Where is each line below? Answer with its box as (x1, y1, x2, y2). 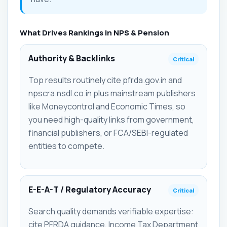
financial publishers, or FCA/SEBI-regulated (28, 127, 188, 138)
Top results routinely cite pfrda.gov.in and (28, 74, 182, 86)
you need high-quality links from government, (28, 113, 194, 125)
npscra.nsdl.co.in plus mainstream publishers (28, 87, 196, 99)
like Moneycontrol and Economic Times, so (28, 100, 185, 112)
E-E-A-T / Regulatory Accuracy (28, 183, 151, 195)
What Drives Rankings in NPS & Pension (20, 27, 169, 38)
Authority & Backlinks (28, 52, 115, 64)
